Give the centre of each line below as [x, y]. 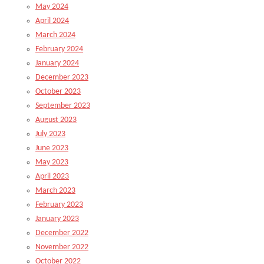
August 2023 [56, 120]
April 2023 [52, 176]
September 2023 [63, 106]
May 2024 [52, 7]
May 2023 [52, 162]
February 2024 [59, 49]
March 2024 [55, 35]
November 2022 [62, 247]
